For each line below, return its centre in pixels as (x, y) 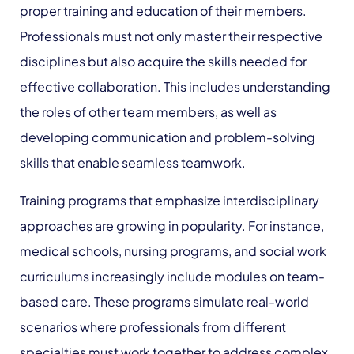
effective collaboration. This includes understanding (175, 87)
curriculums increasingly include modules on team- (172, 276)
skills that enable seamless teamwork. (133, 162)
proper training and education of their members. (163, 11)
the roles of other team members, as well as (148, 112)
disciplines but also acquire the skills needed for (163, 61)
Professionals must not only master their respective (171, 36)
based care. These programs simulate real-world (164, 301)
